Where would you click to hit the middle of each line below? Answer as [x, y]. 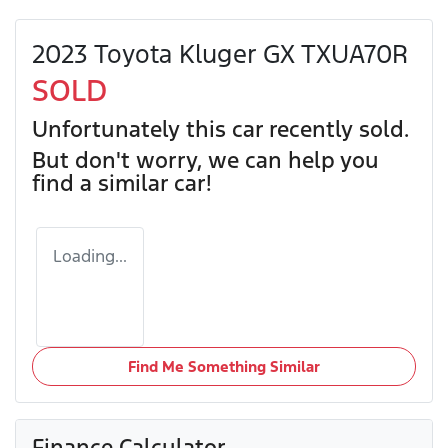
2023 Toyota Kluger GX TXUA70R [220, 54]
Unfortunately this [132, 129]
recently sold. [336, 129]
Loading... [90, 256]
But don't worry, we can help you [205, 160]
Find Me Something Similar [223, 367]
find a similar [103, 183]
